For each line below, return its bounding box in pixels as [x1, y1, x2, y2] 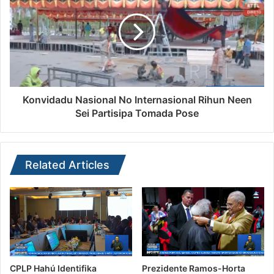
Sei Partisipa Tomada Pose [75, 107, 199, 120]
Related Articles [25, 158, 109, 172]
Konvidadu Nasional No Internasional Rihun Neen [22, 94, 252, 106]
